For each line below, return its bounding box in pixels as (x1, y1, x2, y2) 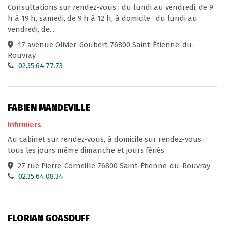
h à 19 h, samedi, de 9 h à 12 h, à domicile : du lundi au (8, 13, 197, 23)
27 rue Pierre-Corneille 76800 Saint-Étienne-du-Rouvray (16, 161, 210, 171)
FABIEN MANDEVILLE (8, 102, 91, 114)
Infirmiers (8, 120, 41, 130)
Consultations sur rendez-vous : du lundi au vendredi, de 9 (8, 2, 213, 12)
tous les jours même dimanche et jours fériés (8, 146, 164, 155)
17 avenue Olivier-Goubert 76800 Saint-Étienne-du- (16, 40, 195, 49)
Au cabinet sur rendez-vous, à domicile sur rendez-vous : (8, 135, 205, 144)
